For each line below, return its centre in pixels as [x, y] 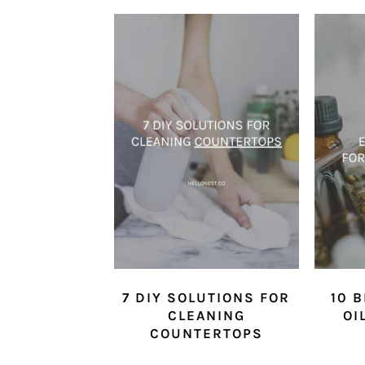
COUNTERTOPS [206, 334]
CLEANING [206, 316]
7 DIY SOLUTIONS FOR [207, 298]
